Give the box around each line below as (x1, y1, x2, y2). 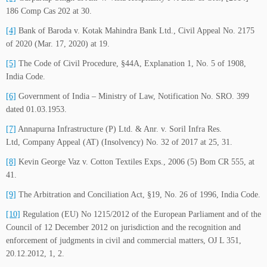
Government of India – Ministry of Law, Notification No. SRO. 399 (16, 92, 249, 101)
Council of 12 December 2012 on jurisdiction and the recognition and (6, 223, 241, 232)
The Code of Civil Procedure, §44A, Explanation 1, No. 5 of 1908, (16, 59, 246, 69)
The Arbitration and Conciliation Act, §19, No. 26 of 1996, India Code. (16, 190, 260, 200)
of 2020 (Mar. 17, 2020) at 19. (6, 39, 110, 49)
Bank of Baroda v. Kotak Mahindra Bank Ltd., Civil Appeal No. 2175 (16, 26, 254, 36)
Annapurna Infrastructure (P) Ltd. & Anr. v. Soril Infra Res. (16, 125, 222, 134)
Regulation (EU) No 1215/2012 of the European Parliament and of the (20, 210, 261, 219)
